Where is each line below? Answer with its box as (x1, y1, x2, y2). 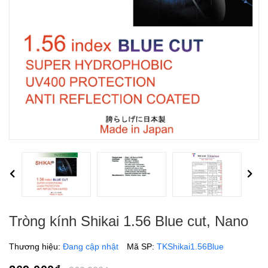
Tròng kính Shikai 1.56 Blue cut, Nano (9, 212, 248, 229)
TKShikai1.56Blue (157, 241, 224, 251)
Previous (3, 169, 36, 179)
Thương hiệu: (9, 241, 63, 251)
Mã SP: (127, 241, 157, 251)
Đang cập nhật (63, 241, 118, 251)
